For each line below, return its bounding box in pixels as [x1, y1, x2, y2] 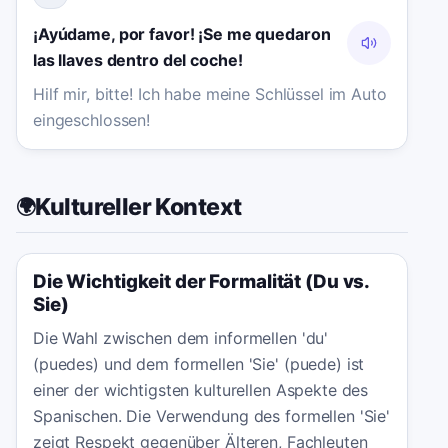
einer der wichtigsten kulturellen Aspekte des [33, 380, 369, 401]
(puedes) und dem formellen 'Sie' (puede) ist [33, 354, 365, 375]
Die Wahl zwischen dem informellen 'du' [33, 328, 329, 349]
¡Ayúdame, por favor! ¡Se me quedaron [33, 23, 331, 44]
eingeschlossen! [33, 110, 151, 131]
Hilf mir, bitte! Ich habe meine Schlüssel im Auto [33, 84, 387, 105]
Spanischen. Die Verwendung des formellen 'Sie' [33, 406, 391, 427]
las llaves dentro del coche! [33, 49, 243, 70]
